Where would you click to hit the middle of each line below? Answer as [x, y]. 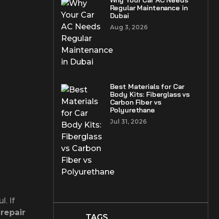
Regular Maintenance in [149, 8]
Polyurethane [132, 110]
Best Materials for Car [147, 87]
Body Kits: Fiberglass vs [150, 94]
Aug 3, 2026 [129, 27]
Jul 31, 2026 [128, 121]
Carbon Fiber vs [135, 102]
